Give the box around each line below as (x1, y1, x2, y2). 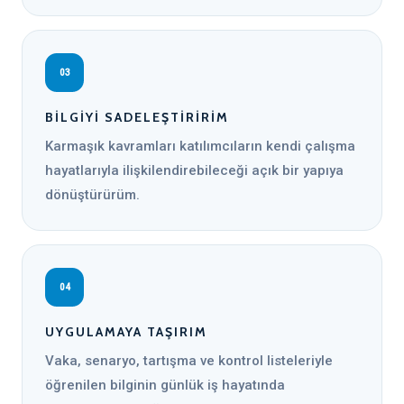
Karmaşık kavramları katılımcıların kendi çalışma (45, 138, 355, 154)
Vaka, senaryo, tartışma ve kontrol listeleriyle (45, 353, 333, 369)
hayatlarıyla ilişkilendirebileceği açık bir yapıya (45, 162, 344, 179)
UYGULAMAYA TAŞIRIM (45, 324, 207, 340)
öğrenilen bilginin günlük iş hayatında (45, 377, 285, 393)
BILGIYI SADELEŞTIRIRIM (45, 109, 229, 125)
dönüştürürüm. (45, 187, 140, 203)
